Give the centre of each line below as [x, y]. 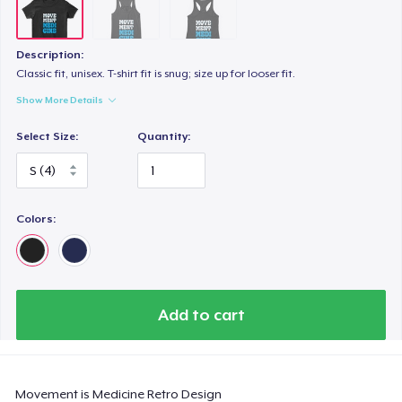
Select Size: [48, 137]
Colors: [36, 218]
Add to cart [201, 315]
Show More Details [60, 100]
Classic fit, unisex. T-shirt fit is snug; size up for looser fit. [156, 74]
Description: [50, 55]
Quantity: [164, 137]
